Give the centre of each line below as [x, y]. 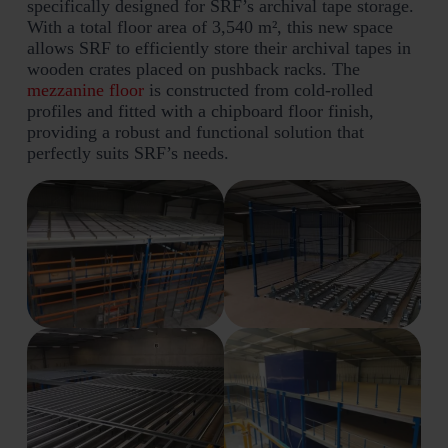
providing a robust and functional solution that [195, 132]
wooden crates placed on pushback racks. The [193, 69]
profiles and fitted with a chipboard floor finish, [200, 111]
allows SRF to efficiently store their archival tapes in [218, 48]
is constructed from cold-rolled [258, 90]
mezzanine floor [85, 90]
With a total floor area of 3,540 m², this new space [209, 27]
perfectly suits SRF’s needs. [127, 153]
